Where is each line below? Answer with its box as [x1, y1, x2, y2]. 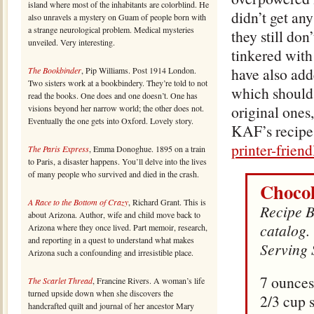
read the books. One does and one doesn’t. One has [28, 90, 198, 101]
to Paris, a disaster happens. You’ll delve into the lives [28, 156, 207, 167]
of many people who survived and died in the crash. [28, 168, 199, 179]
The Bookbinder [28, 64, 81, 76]
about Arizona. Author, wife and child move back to [28, 209, 200, 220]
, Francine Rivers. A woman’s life [93, 275, 205, 286]
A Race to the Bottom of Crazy [28, 196, 128, 207]
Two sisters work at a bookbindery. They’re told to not [28, 77, 207, 88]
